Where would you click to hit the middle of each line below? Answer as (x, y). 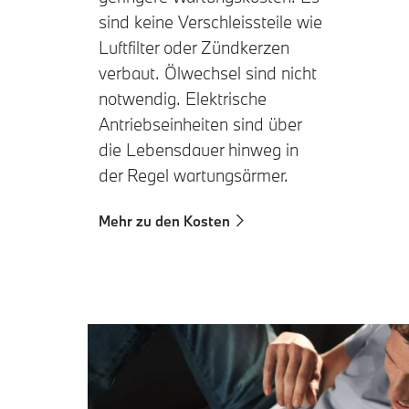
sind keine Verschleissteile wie (210, 21)
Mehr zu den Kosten (164, 220)
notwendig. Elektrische (183, 98)
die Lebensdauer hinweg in (199, 149)
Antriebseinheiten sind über (200, 124)
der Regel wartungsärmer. (194, 175)
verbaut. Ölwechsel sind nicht (208, 73)
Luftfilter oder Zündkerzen (194, 47)
